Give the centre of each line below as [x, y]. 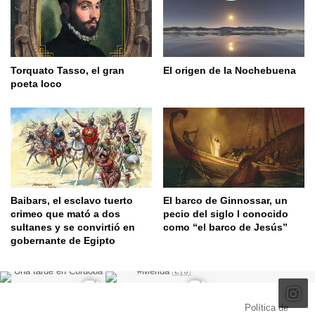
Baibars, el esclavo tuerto [72, 201]
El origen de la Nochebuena [230, 70]
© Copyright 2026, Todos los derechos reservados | [136, 308]
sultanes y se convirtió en [73, 227]
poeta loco [36, 83]
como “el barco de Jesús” [225, 227]
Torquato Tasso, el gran [67, 70]
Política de [266, 308]
